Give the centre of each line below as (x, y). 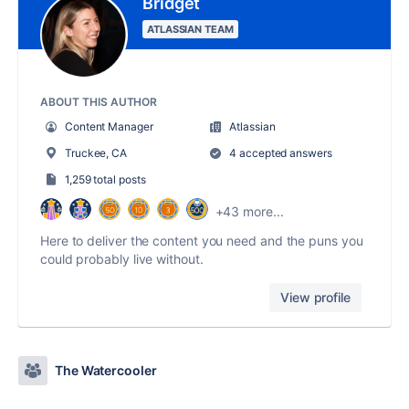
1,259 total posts (105, 180)
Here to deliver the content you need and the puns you (202, 241)
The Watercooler (106, 371)
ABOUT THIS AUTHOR (99, 102)
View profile (315, 298)
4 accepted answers (279, 153)
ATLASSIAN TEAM (190, 30)
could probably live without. (122, 259)
